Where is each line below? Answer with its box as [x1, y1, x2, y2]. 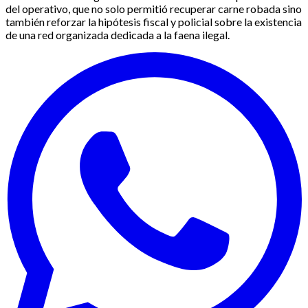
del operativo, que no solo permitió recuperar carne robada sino [5, 2, 302, 16]
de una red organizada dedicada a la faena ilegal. [5, 28, 230, 42]
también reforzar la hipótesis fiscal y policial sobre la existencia [5, 15, 302, 29]
